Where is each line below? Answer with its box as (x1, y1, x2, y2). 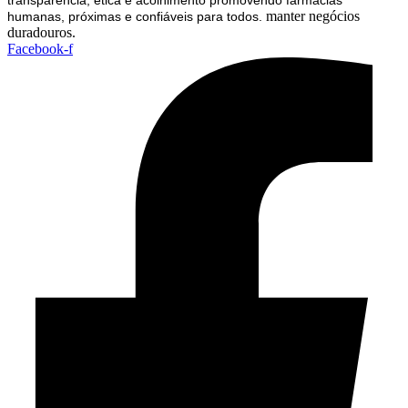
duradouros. (7, 24, 76, 40)
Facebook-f (7, 40, 73, 56)
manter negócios (262, 7, 360, 24)
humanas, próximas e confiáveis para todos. (7, 8, 262, 24)
